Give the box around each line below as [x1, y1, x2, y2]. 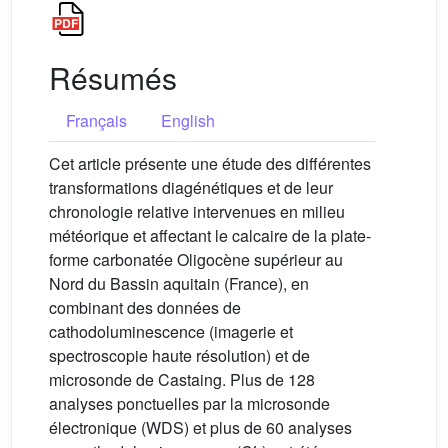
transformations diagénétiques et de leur [49, 176, 333, 199]
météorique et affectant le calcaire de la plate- [49, 224, 371, 247]
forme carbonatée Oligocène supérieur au [49, 248, 343, 271]
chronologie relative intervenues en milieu [49, 200, 345, 223]
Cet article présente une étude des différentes [49, 152, 371, 175]
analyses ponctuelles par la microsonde [49, 392, 330, 415]
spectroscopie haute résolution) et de [49, 344, 310, 367]
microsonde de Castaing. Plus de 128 [49, 368, 315, 391]
